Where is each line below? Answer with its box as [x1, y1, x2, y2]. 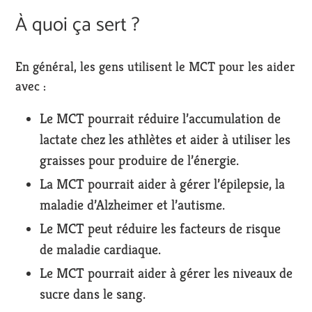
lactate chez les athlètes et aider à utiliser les [40, 131, 290, 149]
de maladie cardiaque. [40, 241, 161, 259]
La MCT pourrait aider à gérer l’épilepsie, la [40, 175, 285, 194]
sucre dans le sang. [40, 286, 146, 304]
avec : [15, 77, 46, 94]
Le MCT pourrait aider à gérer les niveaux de [40, 265, 292, 283]
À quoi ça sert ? [15, 9, 140, 42]
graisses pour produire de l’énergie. [40, 152, 239, 170]
